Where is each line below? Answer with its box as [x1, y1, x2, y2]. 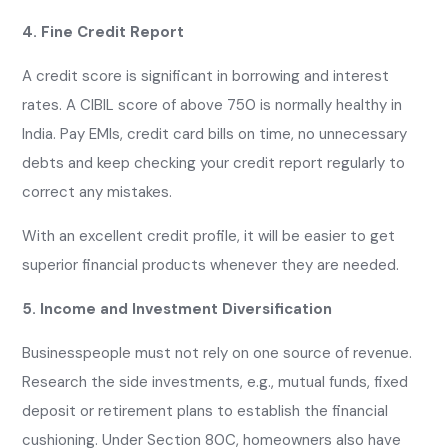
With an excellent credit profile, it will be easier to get [22, 226, 395, 247]
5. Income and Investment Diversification [22, 299, 332, 320]
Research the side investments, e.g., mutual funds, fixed [22, 372, 408, 393]
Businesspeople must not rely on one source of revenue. [22, 343, 412, 364]
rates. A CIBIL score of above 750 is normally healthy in [22, 95, 402, 116]
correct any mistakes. [22, 182, 172, 203]
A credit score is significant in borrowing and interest [22, 66, 389, 87]
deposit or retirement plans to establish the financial [22, 401, 388, 422]
